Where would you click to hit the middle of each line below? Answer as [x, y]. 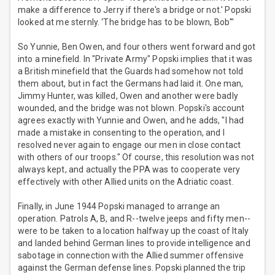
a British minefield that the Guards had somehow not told [131, 72]
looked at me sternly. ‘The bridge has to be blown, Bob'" [126, 22]
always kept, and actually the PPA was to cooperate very [129, 170]
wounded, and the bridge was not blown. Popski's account [131, 108]
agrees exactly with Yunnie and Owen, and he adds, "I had [131, 121]
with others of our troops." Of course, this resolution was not [136, 157]
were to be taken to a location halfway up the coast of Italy [133, 231]
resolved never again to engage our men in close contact [130, 145]
